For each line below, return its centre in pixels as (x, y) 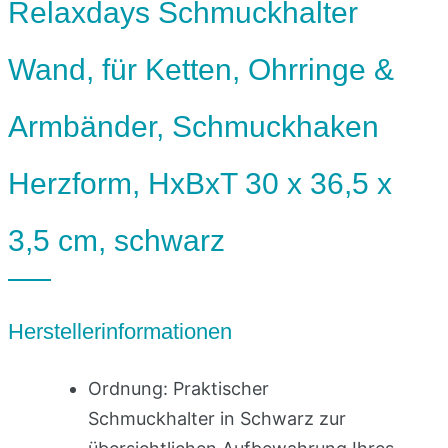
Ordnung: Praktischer (178, 388)
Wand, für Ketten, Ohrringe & (201, 69)
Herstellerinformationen (120, 331)
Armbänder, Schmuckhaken (193, 126)
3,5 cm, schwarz (116, 240)
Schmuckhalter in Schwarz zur (217, 418)
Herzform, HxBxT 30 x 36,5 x (200, 183)
